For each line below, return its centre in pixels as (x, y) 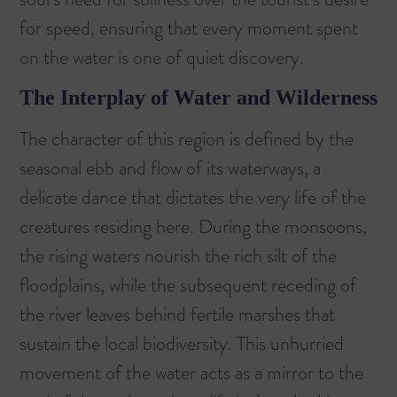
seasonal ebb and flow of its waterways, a (170, 167)
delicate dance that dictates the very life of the (193, 197)
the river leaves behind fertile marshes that (177, 314)
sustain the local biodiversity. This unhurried (182, 343)
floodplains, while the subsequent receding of (188, 284)
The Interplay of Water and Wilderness (198, 97)
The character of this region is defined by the (187, 138)
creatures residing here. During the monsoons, (193, 226)
